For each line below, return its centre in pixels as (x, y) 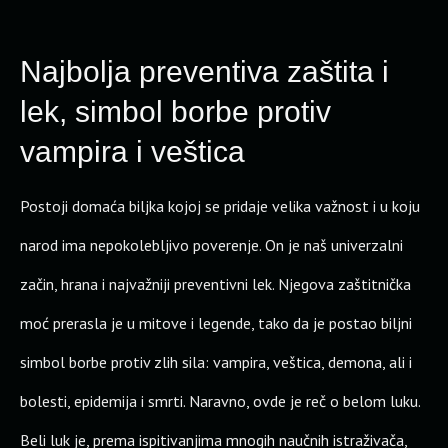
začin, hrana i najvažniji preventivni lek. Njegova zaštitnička (215, 284)
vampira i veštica (132, 151)
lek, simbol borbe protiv (175, 111)
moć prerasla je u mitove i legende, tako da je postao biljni (216, 323)
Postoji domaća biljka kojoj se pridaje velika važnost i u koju (220, 206)
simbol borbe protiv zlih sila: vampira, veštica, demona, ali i (216, 362)
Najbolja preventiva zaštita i (204, 71)
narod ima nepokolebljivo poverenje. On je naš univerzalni (211, 245)
